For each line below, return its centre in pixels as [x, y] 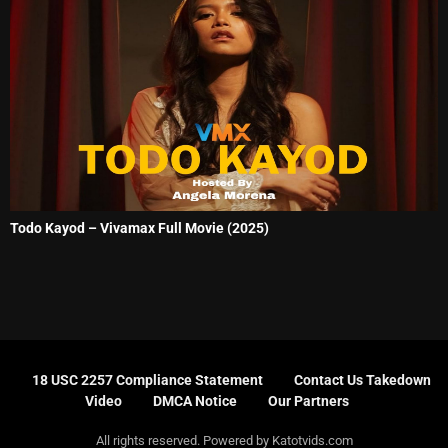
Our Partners [308, 401]
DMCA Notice [195, 401]
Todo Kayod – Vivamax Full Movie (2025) [139, 227]
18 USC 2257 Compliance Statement [147, 380]
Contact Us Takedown [362, 380]
